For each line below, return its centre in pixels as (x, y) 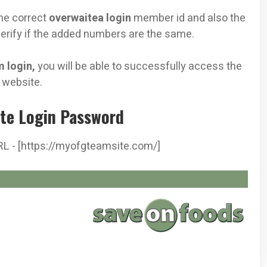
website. (22, 82)
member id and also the (188, 18)
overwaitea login (90, 18)
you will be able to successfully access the (140, 66)
